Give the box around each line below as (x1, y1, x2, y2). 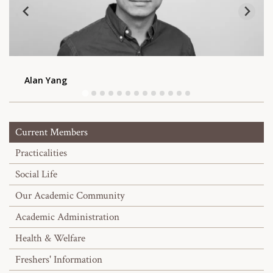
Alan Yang (24, 74, 67, 86)
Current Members (15, 125, 88, 139)
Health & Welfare (15, 231, 85, 245)
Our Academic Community (15, 188, 125, 202)
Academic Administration (15, 210, 119, 224)
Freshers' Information (15, 252, 102, 266)
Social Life (15, 167, 57, 181)
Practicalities (15, 146, 67, 160)
